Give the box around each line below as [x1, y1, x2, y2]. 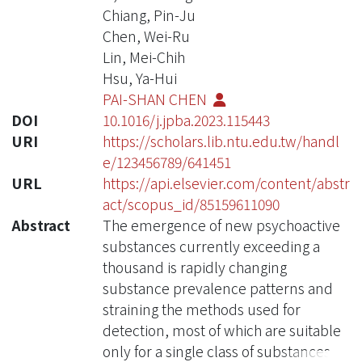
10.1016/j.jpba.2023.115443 [102, 109, 270, 130]
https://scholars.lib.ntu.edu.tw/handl [102, 130, 339, 151]
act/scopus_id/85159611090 [102, 193, 280, 214]
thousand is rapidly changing [102, 256, 287, 277]
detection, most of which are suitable [102, 319, 341, 340]
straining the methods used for [102, 298, 301, 319]
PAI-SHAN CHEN [102, 88, 210, 109]
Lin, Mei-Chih [102, 46, 185, 67]
